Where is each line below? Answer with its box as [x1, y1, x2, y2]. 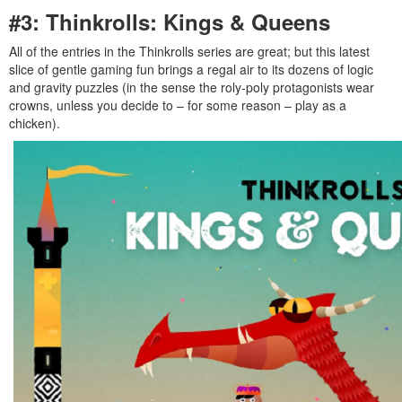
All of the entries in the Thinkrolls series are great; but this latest [9, 41, 370, 60]
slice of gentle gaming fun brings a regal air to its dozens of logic [9, 59, 373, 78]
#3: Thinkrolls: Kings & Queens [9, 5, 330, 37]
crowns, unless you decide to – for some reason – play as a [9, 95, 346, 114]
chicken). [9, 113, 60, 132]
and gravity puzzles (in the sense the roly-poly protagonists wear [9, 77, 374, 96]
